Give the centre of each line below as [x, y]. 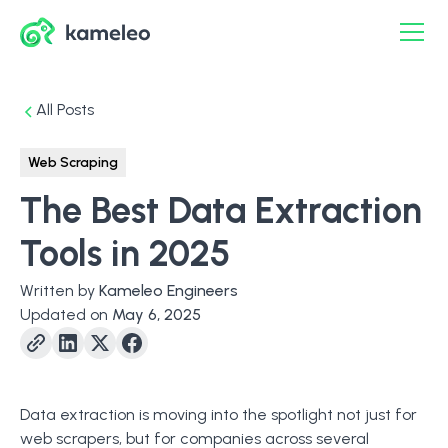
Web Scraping [73, 162]
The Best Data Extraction [221, 210]
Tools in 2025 [125, 253]
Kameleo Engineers [168, 290]
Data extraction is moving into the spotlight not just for [218, 414]
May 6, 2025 [156, 314]
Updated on [64, 314]
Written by [57, 290]
